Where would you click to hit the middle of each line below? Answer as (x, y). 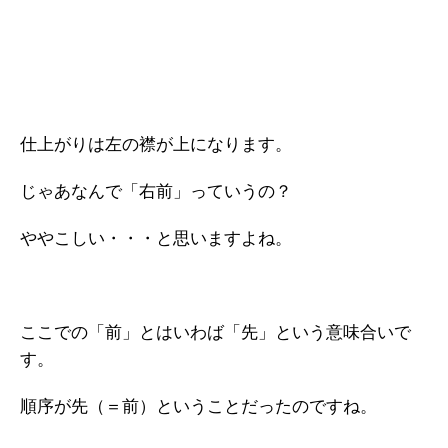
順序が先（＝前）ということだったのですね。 (198, 406)
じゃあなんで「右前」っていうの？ (156, 191)
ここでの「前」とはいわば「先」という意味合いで (215, 332)
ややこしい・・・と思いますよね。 (156, 238)
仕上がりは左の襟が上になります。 (156, 144)
